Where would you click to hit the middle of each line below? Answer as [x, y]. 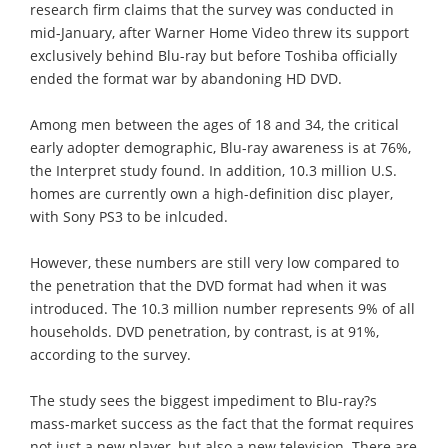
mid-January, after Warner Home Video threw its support [219, 32]
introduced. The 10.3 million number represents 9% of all [222, 308]
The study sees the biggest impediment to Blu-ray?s [203, 400]
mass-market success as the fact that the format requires [222, 423]
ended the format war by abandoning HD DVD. [186, 78]
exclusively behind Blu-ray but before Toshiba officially [213, 55]
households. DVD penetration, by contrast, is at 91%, [204, 331]
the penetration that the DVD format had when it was [208, 285]
